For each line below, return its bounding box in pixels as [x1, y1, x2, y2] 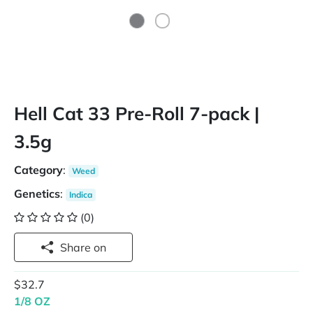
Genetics [14, 187, 60, 201]
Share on [94, 240, 106, 255]
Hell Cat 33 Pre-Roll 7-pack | [14, 102, 259, 126]
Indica [68, 189, 92, 201]
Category [14, 163, 63, 177]
